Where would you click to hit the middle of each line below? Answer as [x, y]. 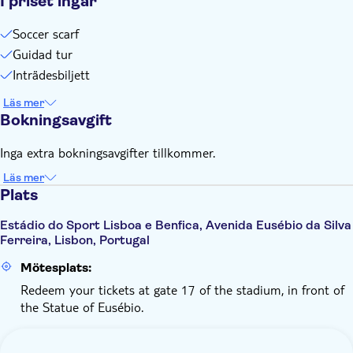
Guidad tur [43, 54]
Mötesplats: [56, 268]
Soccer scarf [46, 33]
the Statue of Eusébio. [82, 307]
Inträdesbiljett [51, 74]
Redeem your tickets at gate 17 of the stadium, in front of [182, 290]
